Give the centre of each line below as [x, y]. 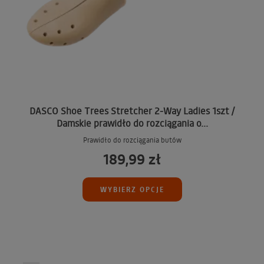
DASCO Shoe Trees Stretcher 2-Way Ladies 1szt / [132, 111]
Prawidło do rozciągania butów [132, 140]
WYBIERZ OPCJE [132, 189]
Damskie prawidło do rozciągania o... [132, 123]
